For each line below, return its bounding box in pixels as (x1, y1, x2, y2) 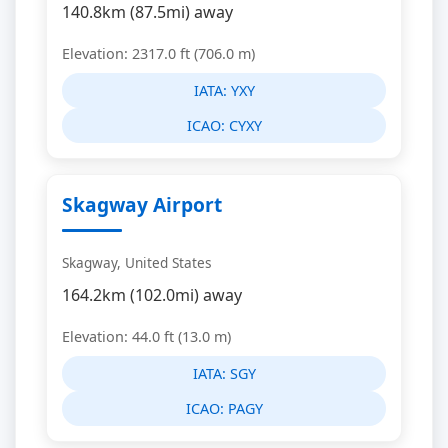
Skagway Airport (62, 191, 222, 218)
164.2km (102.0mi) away (62, 284, 242, 306)
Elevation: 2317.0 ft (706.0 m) (62, 44, 255, 63)
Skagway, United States (62, 253, 212, 272)
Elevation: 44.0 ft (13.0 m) (62, 327, 231, 346)
